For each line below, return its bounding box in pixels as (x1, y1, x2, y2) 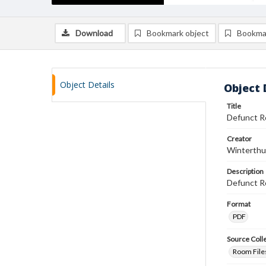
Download (75, 28, 113, 38)
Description (227, 167, 264, 176)
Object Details (60, 79, 115, 90)
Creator (227, 134, 252, 143)
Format (227, 199, 251, 208)
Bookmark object (147, 28, 209, 38)
